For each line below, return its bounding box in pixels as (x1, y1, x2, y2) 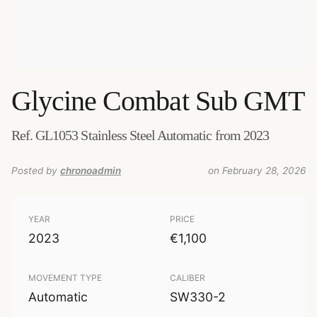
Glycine (11, 85, 97, 117)
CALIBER (170, 272, 205, 283)
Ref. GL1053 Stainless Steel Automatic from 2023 (11, 127, 269, 143)
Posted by (11, 165, 57, 176)
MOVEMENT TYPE (28, 272, 102, 283)
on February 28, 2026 (208, 165, 306, 176)
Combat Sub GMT (103, 85, 304, 117)
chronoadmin (60, 165, 121, 176)
